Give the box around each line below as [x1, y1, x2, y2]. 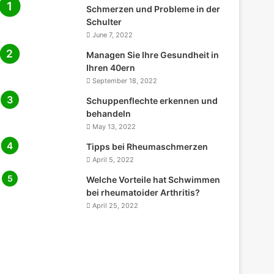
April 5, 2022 [92, 155, 135, 164]
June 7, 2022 [92, 31, 133, 39]
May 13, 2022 [92, 122, 136, 131]
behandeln [86, 108, 131, 119]
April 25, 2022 [92, 201, 139, 210]
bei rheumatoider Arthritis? [86, 187, 201, 198]
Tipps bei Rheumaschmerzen [86, 141, 209, 152]
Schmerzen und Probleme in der [86, 4, 221, 14]
